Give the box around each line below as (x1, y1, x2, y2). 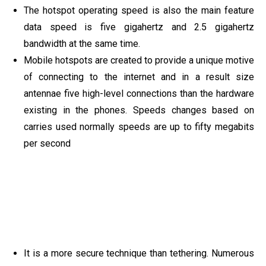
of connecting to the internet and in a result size (24, 71, 254, 83)
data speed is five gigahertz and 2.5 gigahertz (24, 21, 254, 33)
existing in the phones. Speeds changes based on (24, 104, 254, 116)
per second (24, 137, 71, 149)
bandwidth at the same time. (24, 37, 140, 49)
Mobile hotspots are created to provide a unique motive (24, 54, 254, 66)
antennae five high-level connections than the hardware (24, 87, 254, 99)
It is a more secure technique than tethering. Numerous (24, 247, 254, 259)
